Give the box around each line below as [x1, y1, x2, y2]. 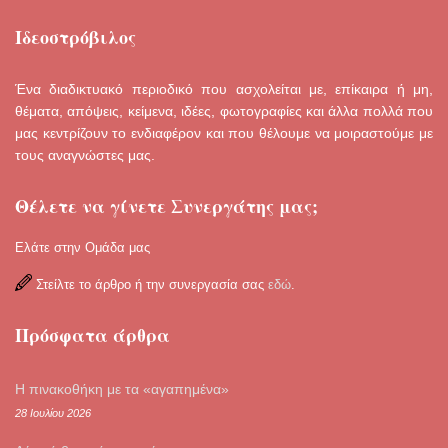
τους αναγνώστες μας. [15, 147, 155, 164]
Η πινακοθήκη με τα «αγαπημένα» [15, 381, 229, 398]
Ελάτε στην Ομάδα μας [15, 240, 150, 256]
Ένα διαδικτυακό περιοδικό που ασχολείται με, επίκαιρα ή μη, [15, 81, 433, 98]
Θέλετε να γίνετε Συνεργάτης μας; [15, 193, 318, 220]
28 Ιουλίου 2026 [15, 407, 91, 420]
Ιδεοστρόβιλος [15, 24, 136, 51]
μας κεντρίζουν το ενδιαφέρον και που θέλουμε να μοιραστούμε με [15, 125, 433, 142]
